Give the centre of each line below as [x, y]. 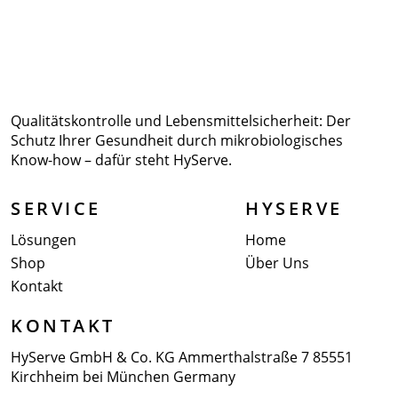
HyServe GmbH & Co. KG [95, 357]
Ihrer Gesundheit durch [139, 140]
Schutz [35, 140]
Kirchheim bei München [92, 376]
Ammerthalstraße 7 [246, 357]
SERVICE [56, 208]
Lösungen [44, 239]
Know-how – [53, 159]
